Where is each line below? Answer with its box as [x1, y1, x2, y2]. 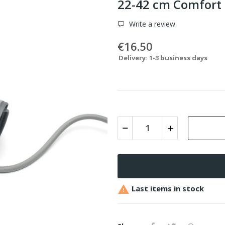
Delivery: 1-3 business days [119, 53, 207, 62]
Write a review [127, 19, 175, 29]
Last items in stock [130, 183, 204, 193]
